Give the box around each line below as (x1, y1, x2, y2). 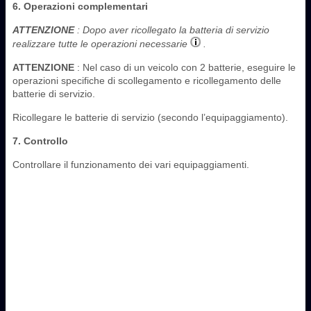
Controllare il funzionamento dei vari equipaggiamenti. (12, 158, 249, 170)
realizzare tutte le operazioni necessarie (12, 37, 190, 49)
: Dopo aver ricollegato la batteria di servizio (74, 24, 269, 35)
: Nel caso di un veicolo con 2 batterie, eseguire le (74, 61, 296, 73)
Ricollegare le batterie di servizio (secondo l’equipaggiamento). (12, 111, 288, 123)
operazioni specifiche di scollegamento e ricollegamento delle (12, 74, 281, 86)
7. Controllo (12, 135, 68, 146)
